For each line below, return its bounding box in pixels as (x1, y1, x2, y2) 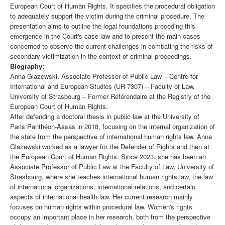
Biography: (10, 61, 44, 71)
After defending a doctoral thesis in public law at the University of (10, 111, 199, 122)
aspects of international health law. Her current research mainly (10, 192, 193, 202)
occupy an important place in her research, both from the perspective (10, 212, 210, 222)
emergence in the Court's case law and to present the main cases (10, 31, 200, 41)
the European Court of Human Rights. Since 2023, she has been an (10, 152, 206, 162)
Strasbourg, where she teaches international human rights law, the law (10, 172, 213, 182)
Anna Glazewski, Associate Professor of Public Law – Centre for (10, 71, 198, 81)
